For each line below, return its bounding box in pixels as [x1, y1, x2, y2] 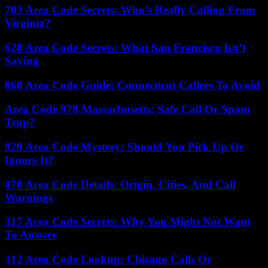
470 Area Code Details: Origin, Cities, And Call [5, 178, 236, 191]
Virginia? [5, 17, 51, 30]
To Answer [5, 229, 57, 242]
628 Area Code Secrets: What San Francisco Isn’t [5, 41, 246, 54]
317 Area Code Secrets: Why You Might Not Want [5, 215, 251, 229]
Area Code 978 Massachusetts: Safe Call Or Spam [5, 103, 250, 116]
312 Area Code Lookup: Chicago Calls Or [5, 253, 212, 266]
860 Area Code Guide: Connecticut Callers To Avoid [5, 78, 260, 92]
